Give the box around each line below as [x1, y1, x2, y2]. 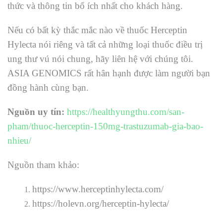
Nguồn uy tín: [7, 107, 64, 117]
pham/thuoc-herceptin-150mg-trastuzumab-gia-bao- [7, 121, 203, 132]
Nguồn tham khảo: [7, 160, 79, 170]
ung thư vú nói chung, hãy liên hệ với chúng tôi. [7, 54, 193, 64]
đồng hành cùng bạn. [7, 82, 89, 93]
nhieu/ [7, 135, 31, 146]
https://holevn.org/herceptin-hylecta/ [32, 198, 169, 209]
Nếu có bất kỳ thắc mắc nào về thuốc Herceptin [7, 25, 187, 36]
